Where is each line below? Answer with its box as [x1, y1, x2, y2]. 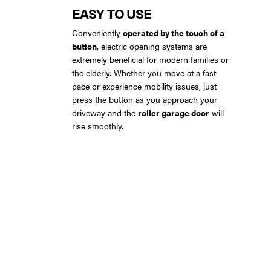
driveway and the [72, 106, 138, 119]
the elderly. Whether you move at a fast [72, 66, 216, 79]
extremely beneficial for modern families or [72, 53, 229, 65]
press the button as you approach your [72, 93, 217, 105]
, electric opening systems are [97, 39, 207, 52]
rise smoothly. [72, 119, 123, 132]
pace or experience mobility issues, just [72, 79, 217, 92]
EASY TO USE [72, 3, 152, 22]
